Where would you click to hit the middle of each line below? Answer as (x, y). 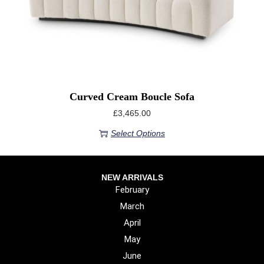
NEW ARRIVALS (132, 178)
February (132, 190)
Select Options (138, 133)
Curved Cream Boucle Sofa (132, 97)
